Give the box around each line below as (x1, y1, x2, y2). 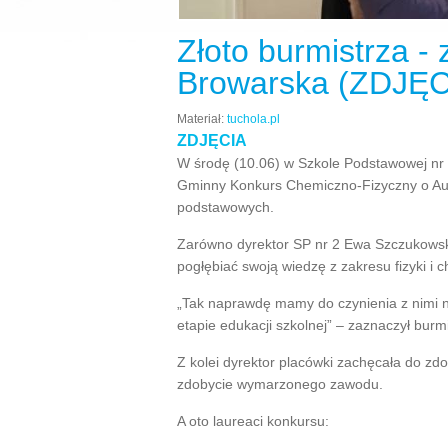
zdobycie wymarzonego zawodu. (177, 376, 383, 392)
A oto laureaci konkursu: (177, 413, 329, 429)
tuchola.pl (227, 112, 280, 126)
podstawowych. (177, 199, 274, 215)
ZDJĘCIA (177, 132, 247, 149)
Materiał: (177, 112, 227, 126)
